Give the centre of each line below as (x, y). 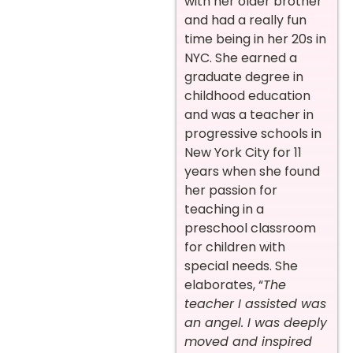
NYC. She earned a (241, 58)
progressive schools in (253, 134)
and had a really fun (245, 20)
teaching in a (224, 210)
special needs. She (241, 266)
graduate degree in (244, 77)
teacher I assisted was (255, 304)
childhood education (247, 96)
